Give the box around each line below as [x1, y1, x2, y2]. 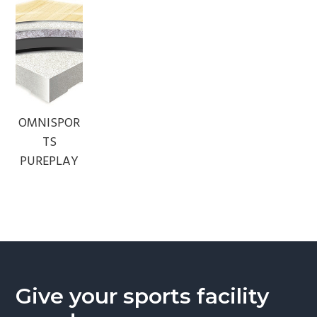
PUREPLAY [20, 151, 79, 172]
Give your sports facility [16, 282, 270, 309]
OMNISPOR [18, 113, 81, 134]
